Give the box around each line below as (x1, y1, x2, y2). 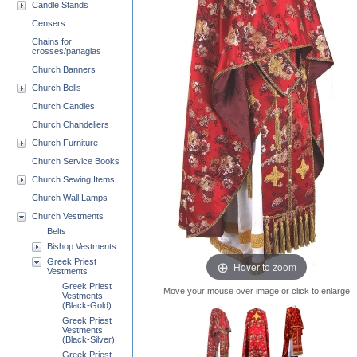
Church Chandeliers (32, 120, 109, 129)
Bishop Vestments (47, 241, 116, 251)
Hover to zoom (233, 259, 296, 273)
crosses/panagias (32, 46, 101, 56)
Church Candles (32, 101, 95, 111)
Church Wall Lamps (32, 193, 108, 202)
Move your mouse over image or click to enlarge (163, 286, 350, 296)
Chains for (32, 37, 72, 46)
